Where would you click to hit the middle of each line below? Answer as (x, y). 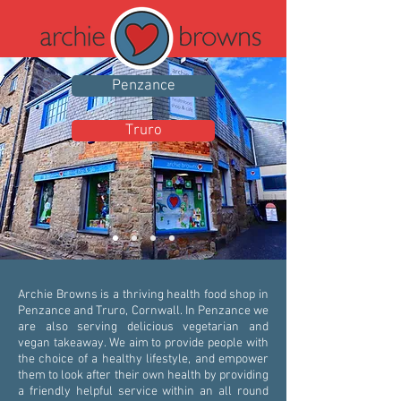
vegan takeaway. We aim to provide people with (143, 343)
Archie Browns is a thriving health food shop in (143, 295)
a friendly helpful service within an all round (143, 392)
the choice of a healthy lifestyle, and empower (143, 359)
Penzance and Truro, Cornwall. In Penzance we (143, 311)
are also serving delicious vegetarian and (143, 327)
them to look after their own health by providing (143, 375)
